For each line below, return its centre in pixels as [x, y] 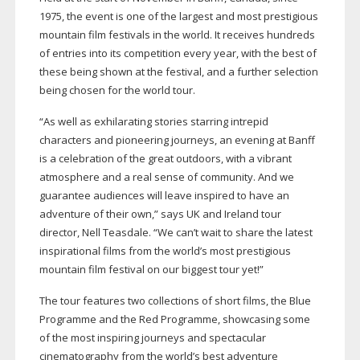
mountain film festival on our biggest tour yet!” [151, 270]
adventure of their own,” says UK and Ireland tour [160, 214]
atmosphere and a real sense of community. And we [166, 177]
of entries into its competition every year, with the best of [178, 53]
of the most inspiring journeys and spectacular [152, 338]
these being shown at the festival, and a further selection [178, 72]
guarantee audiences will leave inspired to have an [164, 196]
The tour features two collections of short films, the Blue [175, 301]
